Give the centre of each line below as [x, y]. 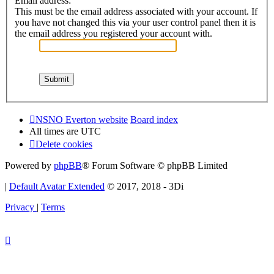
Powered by [29, 166]
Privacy [20, 207]
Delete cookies [64, 144]
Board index [154, 120]
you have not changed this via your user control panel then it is [135, 23]
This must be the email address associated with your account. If [136, 12]
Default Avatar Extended [57, 187]
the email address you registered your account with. [113, 34]
